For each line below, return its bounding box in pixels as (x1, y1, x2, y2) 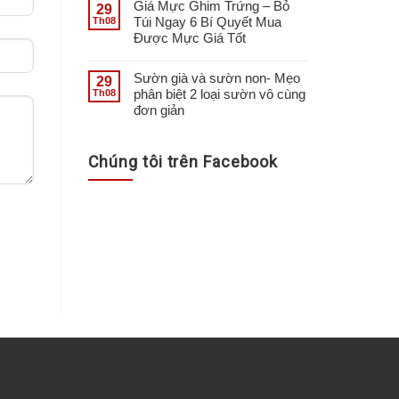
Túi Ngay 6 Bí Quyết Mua (133, 13, 281, 29)
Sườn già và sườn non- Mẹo (133, 69, 300, 85)
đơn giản (133, 102, 184, 118)
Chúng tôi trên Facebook (87, 151, 279, 171)
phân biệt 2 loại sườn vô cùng (133, 85, 305, 102)
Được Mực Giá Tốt (133, 29, 246, 45)
